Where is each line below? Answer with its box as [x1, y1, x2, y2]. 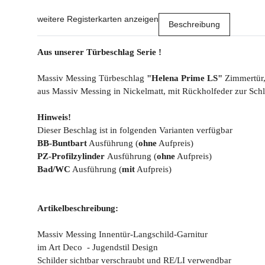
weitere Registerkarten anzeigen [37, 14, 159, 24]
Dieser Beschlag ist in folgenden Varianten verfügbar [37, 125, 232, 135]
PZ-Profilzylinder [37, 151, 105, 161]
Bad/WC [37, 164, 70, 174]
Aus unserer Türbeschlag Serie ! [37, 47, 161, 57]
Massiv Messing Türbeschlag [37, 73, 147, 83]
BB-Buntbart [37, 138, 87, 148]
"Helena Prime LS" [147, 73, 222, 83]
